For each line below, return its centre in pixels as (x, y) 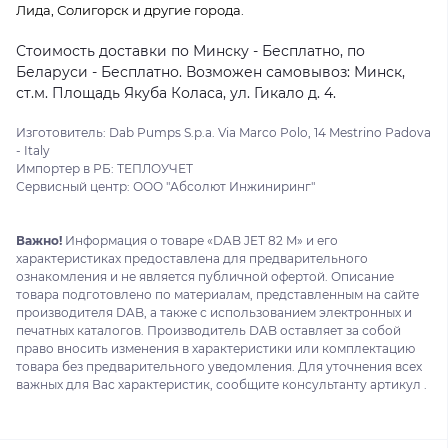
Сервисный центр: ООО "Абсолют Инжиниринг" (165, 186)
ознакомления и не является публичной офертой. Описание (205, 276)
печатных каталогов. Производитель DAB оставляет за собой (208, 330)
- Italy (33, 150)
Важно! (39, 240)
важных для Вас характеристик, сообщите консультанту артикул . (221, 384)
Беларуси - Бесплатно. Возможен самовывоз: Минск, (210, 72)
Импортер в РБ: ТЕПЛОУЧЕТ (104, 168)
